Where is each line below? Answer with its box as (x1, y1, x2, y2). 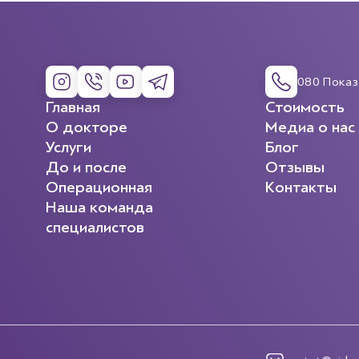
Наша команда (45, 198, 153, 216)
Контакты (265, 178, 337, 196)
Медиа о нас (265, 118, 355, 136)
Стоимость (265, 98, 345, 116)
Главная (45, 98, 100, 116)
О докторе (45, 118, 127, 136)
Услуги (45, 138, 91, 156)
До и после (45, 158, 127, 176)
